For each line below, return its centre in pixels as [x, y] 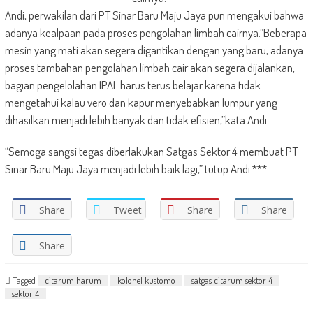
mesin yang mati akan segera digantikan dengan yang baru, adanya [154, 50]
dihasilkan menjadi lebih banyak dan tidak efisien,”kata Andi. [137, 120]
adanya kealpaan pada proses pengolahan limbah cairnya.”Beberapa [155, 32]
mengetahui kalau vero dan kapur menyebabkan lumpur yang [141, 102]
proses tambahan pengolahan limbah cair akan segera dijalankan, [150, 67]
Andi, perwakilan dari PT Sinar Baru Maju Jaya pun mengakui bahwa [154, 15]
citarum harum [73, 280]
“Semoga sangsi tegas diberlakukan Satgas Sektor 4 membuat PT [151, 151]
